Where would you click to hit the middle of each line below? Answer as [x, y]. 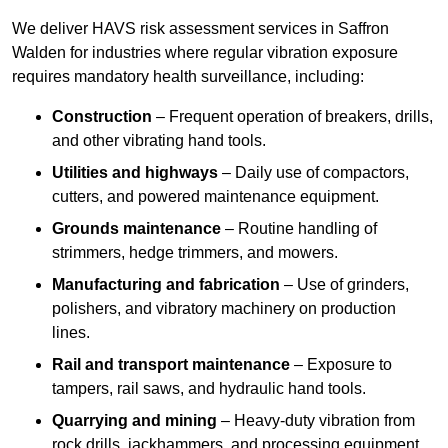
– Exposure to [341, 365]
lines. [71, 333]
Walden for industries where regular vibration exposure [205, 53]
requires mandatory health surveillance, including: [188, 77]
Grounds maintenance [136, 229]
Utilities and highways [135, 173]
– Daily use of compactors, [313, 173]
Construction [102, 117]
